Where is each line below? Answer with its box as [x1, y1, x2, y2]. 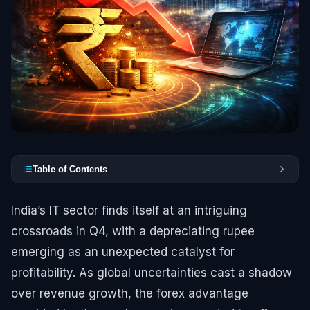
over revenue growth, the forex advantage [11, 286, 248, 300]
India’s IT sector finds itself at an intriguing [11, 203, 247, 217]
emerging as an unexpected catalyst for [11, 244, 235, 259]
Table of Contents [33, 163, 107, 174]
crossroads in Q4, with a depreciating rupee [11, 224, 255, 238]
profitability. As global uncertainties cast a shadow [11, 265, 292, 280]
